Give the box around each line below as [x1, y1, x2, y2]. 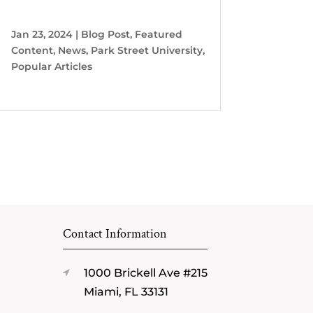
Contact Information [63, 226, 168, 242]
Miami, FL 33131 [84, 285, 169, 299]
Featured [134, 27, 182, 41]
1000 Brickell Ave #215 [84, 266, 208, 280]
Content [10, 43, 53, 57]
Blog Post [80, 27, 130, 41]
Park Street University [90, 43, 203, 57]
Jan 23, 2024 [10, 27, 73, 41]
